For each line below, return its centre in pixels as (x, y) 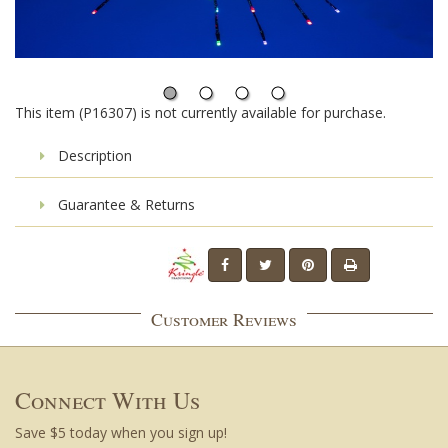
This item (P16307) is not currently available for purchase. (200, 112)
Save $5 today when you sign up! (121, 432)
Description (93, 155)
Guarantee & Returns (124, 204)
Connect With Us (107, 400)
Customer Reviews (224, 319)
